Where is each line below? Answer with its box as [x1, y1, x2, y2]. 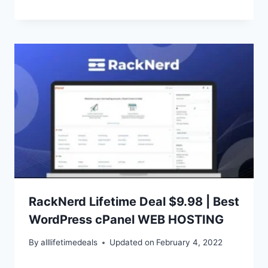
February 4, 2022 [156, 237, 223, 248]
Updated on [109, 237, 155, 248]
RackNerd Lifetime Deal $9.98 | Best [29, 194, 239, 209]
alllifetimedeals [41, 237, 98, 248]
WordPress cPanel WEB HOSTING [29, 212, 224, 227]
